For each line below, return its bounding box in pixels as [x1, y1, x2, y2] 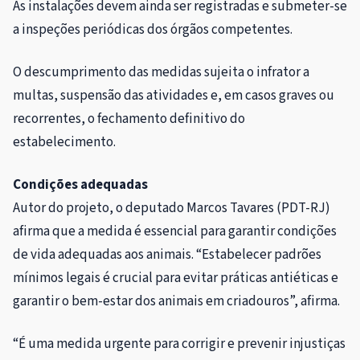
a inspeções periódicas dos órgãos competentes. [13, 20, 292, 40]
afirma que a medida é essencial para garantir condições [13, 222, 337, 242]
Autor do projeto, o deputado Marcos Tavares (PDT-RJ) [13, 198, 330, 219]
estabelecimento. [13, 133, 116, 153]
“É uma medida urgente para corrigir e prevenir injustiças [13, 334, 346, 354]
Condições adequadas [13, 175, 148, 195]
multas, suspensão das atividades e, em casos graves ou [13, 86, 334, 106]
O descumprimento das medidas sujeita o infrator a [13, 63, 309, 83]
